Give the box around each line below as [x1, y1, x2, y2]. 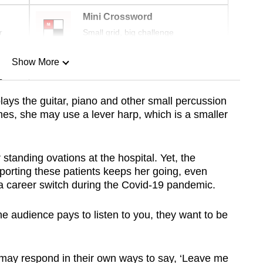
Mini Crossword [83, 12, 153, 22]
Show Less [12, 117, 59, 127]
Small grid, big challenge [83, 28, 174, 38]
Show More [11, 57, 59, 68]
